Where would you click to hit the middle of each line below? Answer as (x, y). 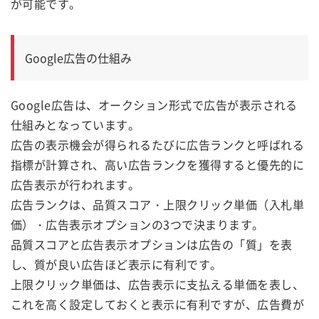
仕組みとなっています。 (75, 125)
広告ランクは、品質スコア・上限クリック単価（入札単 (157, 205)
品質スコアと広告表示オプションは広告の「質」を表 (152, 245)
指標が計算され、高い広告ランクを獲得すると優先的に (157, 165)
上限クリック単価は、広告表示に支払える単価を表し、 (157, 284)
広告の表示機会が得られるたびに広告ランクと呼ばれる (157, 145)
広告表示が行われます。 (75, 185)
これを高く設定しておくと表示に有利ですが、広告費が (158, 304)
